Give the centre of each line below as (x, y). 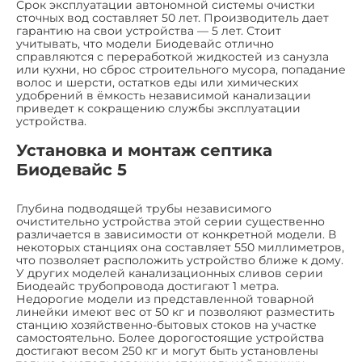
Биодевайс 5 (72, 169)
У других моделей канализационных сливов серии (170, 273)
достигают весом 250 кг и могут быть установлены (167, 350)
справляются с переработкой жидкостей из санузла (173, 56)
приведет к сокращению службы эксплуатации (158, 108)
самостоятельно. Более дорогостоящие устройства (170, 337)
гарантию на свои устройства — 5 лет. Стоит (149, 30)
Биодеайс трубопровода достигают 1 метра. (147, 286)
